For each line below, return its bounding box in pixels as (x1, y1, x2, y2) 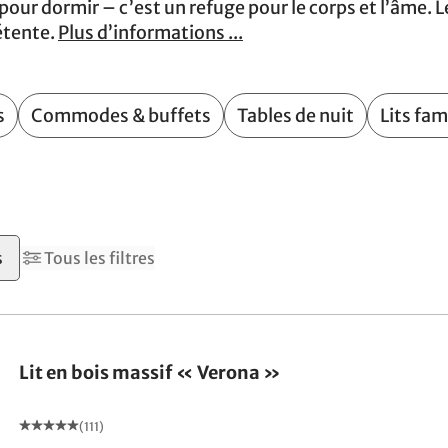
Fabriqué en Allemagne (40, 315, 179, 330)
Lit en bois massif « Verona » (18, 361, 281, 384)
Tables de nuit (237, 104, 354, 127)
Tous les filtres (44, 248, 155, 268)
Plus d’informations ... (58, 21, 243, 44)
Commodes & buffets (31, 104, 211, 127)
